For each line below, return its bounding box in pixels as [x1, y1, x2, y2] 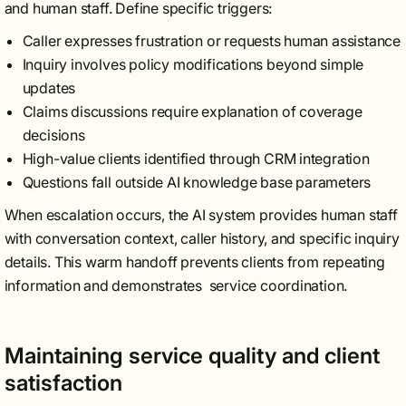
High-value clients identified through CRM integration [22, 150, 370, 168]
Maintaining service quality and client [4, 343, 380, 369]
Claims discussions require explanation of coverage [22, 102, 362, 121]
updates [22, 79, 76, 97]
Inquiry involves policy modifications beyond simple [22, 55, 364, 73]
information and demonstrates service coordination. [4, 276, 348, 295]
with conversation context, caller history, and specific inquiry [4, 229, 400, 247]
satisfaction [4, 370, 122, 396]
